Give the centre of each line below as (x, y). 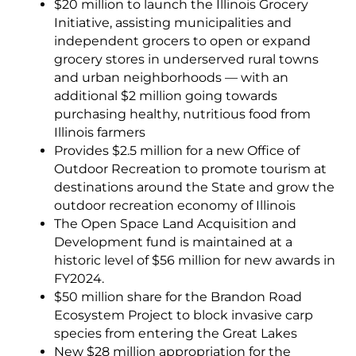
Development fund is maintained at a (173, 242)
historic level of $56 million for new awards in (195, 261)
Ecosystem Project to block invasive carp (184, 315)
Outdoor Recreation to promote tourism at (190, 169)
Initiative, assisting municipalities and (173, 23)
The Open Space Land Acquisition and (175, 224)
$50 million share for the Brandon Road (178, 297)
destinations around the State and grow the (194, 188)
